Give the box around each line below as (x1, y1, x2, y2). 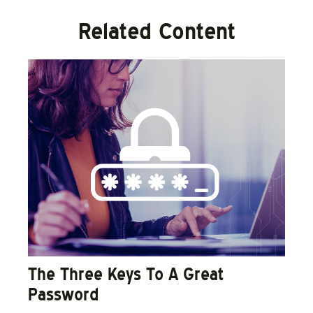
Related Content (78, 17, 235, 45)
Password (28, 284, 99, 305)
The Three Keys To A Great (28, 263, 224, 284)
